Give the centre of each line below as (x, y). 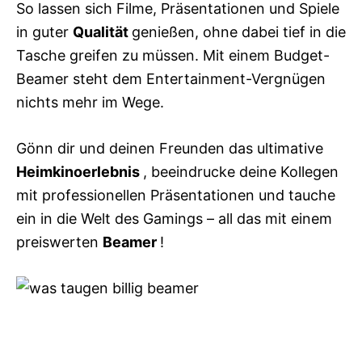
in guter (44, 32)
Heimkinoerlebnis (80, 171)
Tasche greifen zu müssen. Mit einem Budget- (173, 55)
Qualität (102, 32)
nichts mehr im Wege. (90, 102)
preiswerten (59, 242)
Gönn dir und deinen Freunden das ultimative (170, 148)
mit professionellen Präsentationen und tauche (176, 195)
